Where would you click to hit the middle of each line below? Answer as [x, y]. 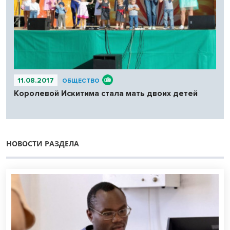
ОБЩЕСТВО [81, 81]
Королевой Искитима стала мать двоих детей [106, 94]
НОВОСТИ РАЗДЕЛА [43, 144]
